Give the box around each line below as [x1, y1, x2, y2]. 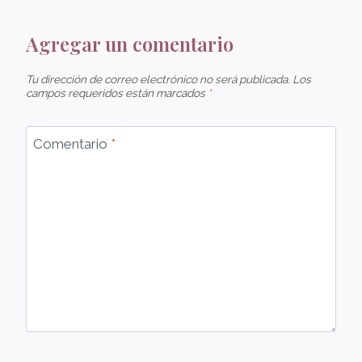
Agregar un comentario [26, 31, 234, 57]
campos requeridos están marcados [26, 86, 208, 99]
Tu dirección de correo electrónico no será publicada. [26, 72, 290, 86]
